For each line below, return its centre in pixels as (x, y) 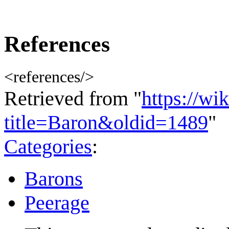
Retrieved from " (73, 98)
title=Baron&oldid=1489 (106, 122)
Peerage (57, 202)
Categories (48, 146)
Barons (54, 178)
